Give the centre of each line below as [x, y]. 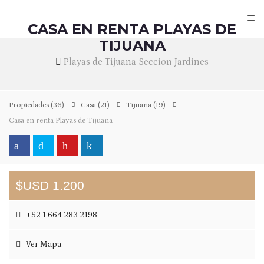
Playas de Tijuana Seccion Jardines [136, 62]
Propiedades [30, 105]
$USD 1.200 [50, 185]
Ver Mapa [43, 245]
